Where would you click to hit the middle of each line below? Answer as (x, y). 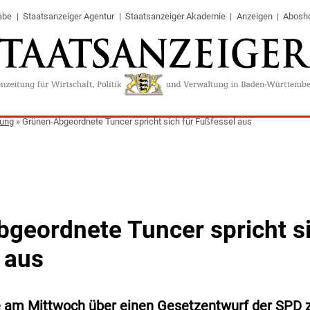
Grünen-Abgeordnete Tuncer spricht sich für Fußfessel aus (137, 121)
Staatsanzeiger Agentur (69, 16)
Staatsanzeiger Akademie (175, 16)
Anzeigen (254, 16)
